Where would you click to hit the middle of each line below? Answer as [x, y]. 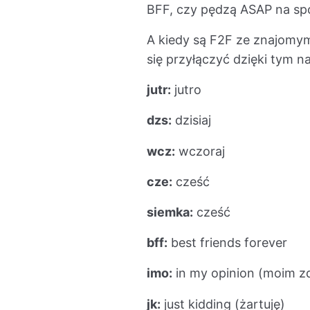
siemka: [170, 212]
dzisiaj [191, 120]
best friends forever [227, 243]
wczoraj [200, 151]
